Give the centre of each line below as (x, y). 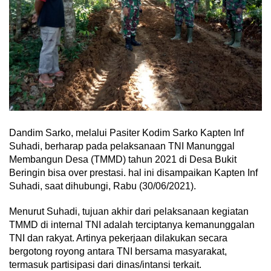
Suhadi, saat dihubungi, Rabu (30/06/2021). (103, 186)
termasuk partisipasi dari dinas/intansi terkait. (105, 264)
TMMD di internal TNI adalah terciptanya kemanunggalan (132, 224)
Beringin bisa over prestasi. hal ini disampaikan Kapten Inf (133, 172)
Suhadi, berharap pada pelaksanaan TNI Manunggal (122, 146)
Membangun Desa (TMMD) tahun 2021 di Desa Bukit (123, 159)
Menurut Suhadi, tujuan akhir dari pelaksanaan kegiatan (129, 211)
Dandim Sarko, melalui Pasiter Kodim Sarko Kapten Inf (126, 132)
